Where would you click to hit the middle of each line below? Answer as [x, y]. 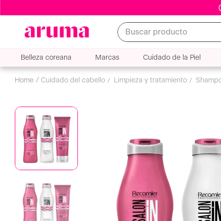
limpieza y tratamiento [152, 81]
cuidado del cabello [75, 81]
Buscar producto [148, 26]
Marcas [108, 58]
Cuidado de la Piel [172, 58]
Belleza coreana [46, 58]
